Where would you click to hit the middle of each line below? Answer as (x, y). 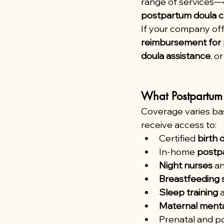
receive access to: (179, 125)
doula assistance (176, 56)
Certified (178, 138)
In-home (178, 152)
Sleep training (188, 192)
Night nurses (186, 165)
